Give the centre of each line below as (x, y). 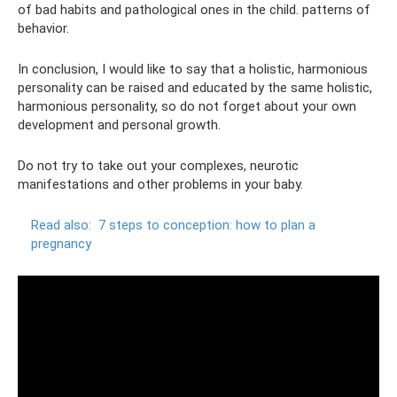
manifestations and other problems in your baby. (160, 184)
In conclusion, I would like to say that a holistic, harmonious (193, 69)
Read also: (61, 225)
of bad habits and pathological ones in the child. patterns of (194, 10)
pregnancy (61, 244)
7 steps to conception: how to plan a (207, 225)
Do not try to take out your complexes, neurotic (158, 166)
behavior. (43, 28)
